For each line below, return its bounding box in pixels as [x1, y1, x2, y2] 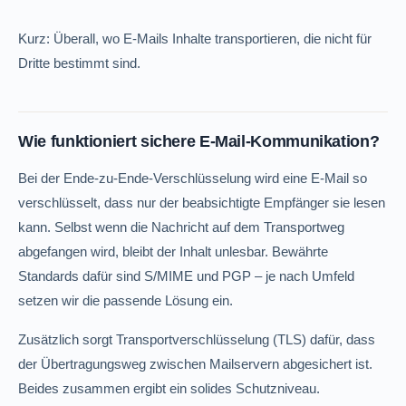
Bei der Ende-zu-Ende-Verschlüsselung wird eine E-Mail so [18, 170, 368, 186]
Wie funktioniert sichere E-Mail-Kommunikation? [18, 131, 380, 150]
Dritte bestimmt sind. [18, 55, 141, 71]
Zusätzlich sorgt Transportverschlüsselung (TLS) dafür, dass [18, 332, 376, 347]
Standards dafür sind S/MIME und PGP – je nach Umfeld [18, 268, 355, 284]
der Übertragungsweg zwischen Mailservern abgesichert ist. [18, 356, 373, 372]
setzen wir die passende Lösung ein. [18, 293, 234, 308]
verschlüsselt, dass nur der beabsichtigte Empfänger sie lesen [18, 195, 386, 210]
